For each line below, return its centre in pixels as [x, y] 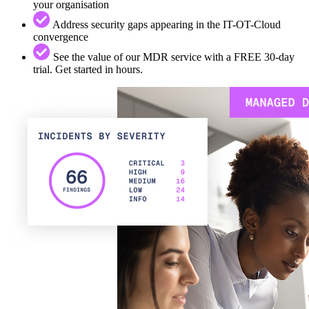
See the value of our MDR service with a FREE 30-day [172, 57]
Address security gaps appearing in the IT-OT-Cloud [166, 24]
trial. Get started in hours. [88, 69]
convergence [61, 37]
